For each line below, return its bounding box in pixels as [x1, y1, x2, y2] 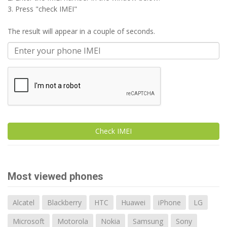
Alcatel [13, 198, 34, 207]
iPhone [158, 198, 181, 207]
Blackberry [47, 198, 82, 207]
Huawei [121, 198, 145, 207]
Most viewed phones [8, 170, 103, 182]
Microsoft [13, 216, 45, 226]
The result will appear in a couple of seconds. [8, 26, 155, 36]
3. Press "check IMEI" [8, 4, 77, 14]
